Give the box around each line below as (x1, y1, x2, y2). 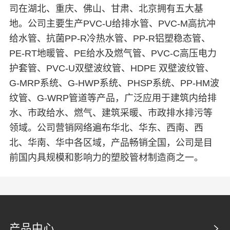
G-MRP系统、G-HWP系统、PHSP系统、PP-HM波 (9, 78, 219, 88)
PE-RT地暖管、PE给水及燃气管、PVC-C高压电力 (9, 48, 217, 59)
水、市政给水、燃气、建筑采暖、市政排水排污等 (9, 107, 213, 118)
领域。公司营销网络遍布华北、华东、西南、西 (9, 122, 203, 133)
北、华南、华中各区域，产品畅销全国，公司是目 (9, 137, 213, 148)
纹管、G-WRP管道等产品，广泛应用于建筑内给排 (9, 92, 217, 103)
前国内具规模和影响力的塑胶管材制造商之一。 (9, 152, 203, 163)
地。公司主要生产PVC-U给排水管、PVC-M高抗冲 (9, 18, 216, 29)
